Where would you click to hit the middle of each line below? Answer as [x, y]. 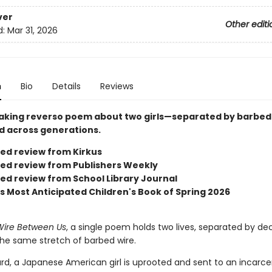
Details [66, 86]
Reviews [117, 86]
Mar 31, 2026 [32, 31]
